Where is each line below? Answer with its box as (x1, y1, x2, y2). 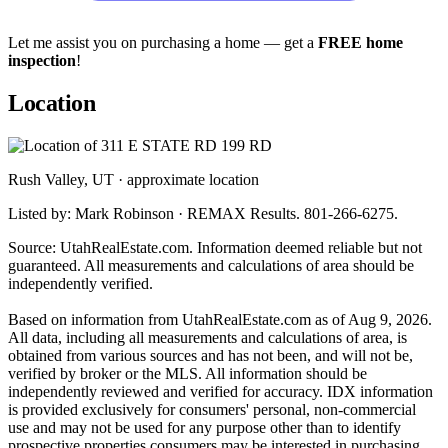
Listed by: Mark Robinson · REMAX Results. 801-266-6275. (8, 204, 398, 222)
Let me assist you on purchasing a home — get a (8, 34, 318, 52)
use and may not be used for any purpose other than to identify (8, 418, 401, 436)
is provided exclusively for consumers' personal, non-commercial (8, 400, 416, 418)
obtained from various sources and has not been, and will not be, (8, 346, 413, 364)
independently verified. (8, 274, 153, 292)
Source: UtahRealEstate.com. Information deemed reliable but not (8, 238, 422, 256)
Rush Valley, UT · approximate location (8, 170, 259, 188)
